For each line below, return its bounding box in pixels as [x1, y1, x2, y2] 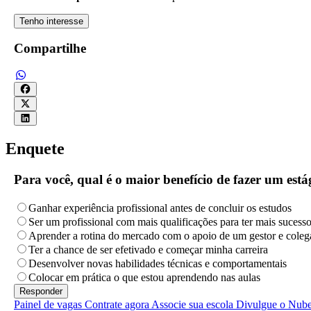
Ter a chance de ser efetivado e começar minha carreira [28, 243, 268, 255]
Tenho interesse [19, 15, 83, 26]
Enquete [6, 140, 65, 158]
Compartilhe [14, 41, 86, 56]
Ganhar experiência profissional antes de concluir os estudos [28, 201, 292, 214]
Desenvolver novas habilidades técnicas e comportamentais [28, 257, 287, 269]
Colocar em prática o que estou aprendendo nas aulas [28, 271, 260, 283]
